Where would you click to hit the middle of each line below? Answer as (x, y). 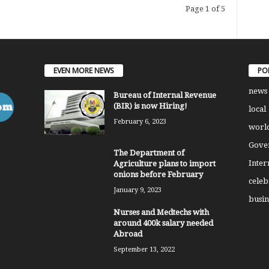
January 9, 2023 (137, 190)
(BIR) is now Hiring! (150, 106)
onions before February (158, 175)
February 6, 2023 (140, 122)
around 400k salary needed (163, 223)
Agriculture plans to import (164, 164)
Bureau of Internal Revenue (165, 95)
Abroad (128, 234)
